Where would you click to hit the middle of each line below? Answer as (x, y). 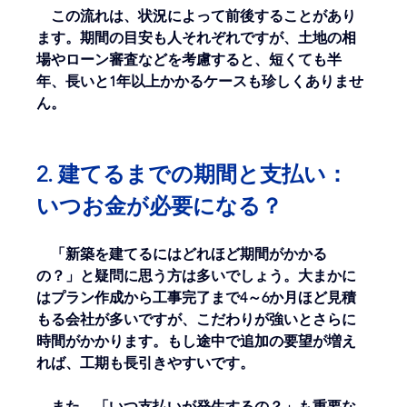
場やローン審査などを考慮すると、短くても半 (189, 60)
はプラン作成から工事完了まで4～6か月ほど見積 (197, 298)
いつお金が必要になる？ (160, 206)
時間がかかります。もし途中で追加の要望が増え (197, 342)
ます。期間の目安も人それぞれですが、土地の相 (197, 38)
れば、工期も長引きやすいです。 (146, 363)
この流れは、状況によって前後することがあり (197, 16)
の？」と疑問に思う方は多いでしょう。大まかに (197, 276)
